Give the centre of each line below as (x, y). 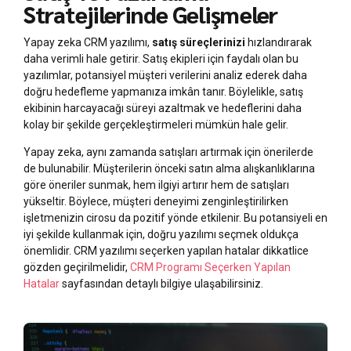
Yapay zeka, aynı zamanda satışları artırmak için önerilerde (168, 152)
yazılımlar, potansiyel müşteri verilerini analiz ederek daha (165, 76)
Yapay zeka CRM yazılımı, (88, 43)
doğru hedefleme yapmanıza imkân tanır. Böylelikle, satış (163, 92)
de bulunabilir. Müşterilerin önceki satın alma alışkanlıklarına (169, 169)
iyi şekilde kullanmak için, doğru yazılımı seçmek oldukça (161, 235)
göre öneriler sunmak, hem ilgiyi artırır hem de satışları (156, 185)
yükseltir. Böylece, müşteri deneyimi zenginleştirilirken (156, 202)
